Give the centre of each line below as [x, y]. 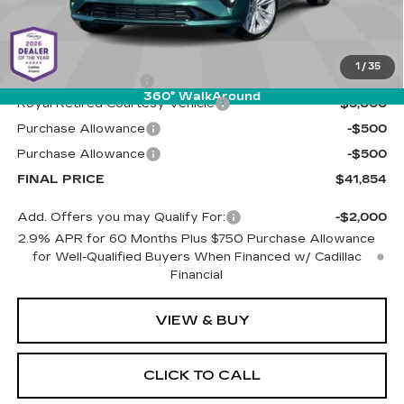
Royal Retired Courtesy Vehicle [115, 103]
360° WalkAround [202, 96]
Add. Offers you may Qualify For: [121, 217]
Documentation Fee [78, 81]
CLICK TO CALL [202, 375]
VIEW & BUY [202, 320]
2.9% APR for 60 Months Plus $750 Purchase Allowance [197, 239]
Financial [197, 275]
